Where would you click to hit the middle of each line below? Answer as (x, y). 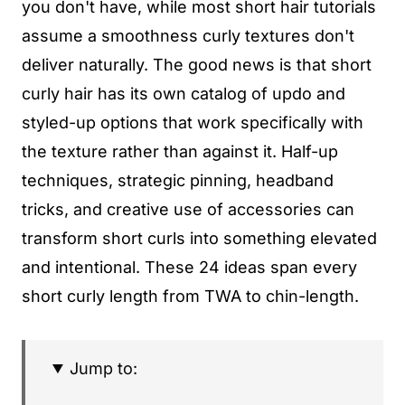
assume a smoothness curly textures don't (188, 36)
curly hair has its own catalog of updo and (184, 94)
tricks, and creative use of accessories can (188, 209)
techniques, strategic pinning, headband (178, 180)
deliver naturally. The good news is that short (197, 65)
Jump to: (104, 368)
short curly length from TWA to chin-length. (190, 296)
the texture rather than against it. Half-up (180, 151)
